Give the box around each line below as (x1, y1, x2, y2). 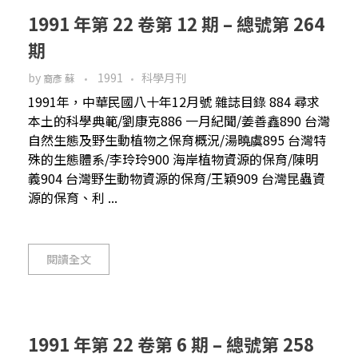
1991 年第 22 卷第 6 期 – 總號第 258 (28, 330, 314, 356)
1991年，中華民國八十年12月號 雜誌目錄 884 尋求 (28, 91, 320, 111)
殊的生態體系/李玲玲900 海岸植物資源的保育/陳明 (28, 149, 318, 169)
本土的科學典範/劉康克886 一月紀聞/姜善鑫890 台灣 (28, 110, 330, 130)
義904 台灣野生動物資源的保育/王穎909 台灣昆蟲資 (28, 168, 325, 188)
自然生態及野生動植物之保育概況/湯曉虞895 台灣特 (28, 129, 326, 149)
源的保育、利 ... (28, 187, 117, 207)
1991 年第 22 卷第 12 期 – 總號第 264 (28, 10, 324, 36)
